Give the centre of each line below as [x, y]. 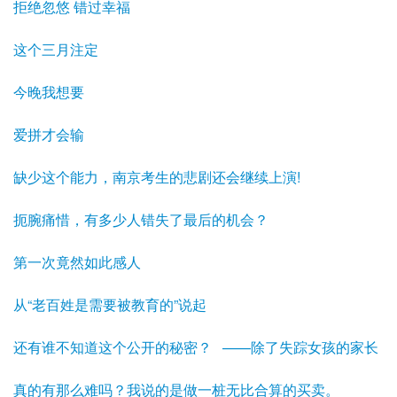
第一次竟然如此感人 [77, 261]
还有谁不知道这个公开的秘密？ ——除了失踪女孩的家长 [196, 346]
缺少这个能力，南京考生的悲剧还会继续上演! [157, 176]
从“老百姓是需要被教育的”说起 [110, 304]
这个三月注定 [56, 49]
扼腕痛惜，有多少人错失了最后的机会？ [141, 219]
